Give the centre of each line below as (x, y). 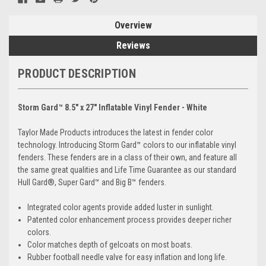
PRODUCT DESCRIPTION (77, 73)
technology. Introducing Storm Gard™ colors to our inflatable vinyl (127, 145)
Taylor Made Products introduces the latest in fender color (115, 132)
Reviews (133, 45)
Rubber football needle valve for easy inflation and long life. (127, 257)
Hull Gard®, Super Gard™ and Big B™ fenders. (92, 182)
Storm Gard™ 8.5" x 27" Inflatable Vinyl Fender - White (113, 107)
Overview (133, 25)
